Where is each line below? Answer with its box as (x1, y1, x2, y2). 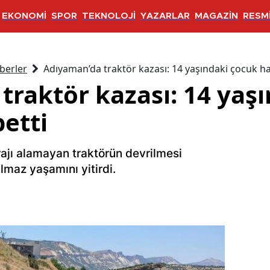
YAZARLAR (140, 11, 190, 21)
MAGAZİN (195, 11, 238, 21)
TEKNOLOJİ (82, 11, 136, 21)
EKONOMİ (2, 11, 46, 21)
